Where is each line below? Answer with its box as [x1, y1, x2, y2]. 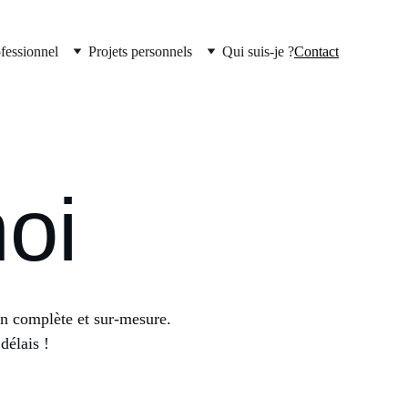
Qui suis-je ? [222, 43, 294, 59]
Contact [294, 43, 339, 59]
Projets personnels [88, 43, 192, 59]
